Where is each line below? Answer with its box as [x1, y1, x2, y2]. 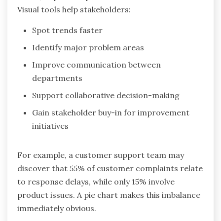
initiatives [32, 120, 69, 131]
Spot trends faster [32, 25, 103, 35]
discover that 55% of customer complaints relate [17, 163, 203, 173]
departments [32, 73, 82, 83]
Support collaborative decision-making [32, 90, 180, 100]
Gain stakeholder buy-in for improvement [32, 107, 189, 117]
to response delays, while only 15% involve [17, 176, 175, 186]
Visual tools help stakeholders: [17, 4, 131, 14]
